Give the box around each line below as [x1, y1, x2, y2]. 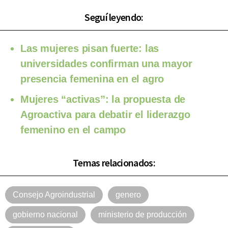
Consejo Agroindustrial [13, 190, 95, 199]
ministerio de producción [98, 210, 187, 219]
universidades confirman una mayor [20, 58, 192, 69]
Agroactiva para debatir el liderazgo [20, 108, 190, 120]
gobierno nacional [13, 210, 78, 219]
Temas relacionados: [73, 156, 155, 169]
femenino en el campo [20, 124, 126, 135]
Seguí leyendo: [84, 10, 144, 23]
